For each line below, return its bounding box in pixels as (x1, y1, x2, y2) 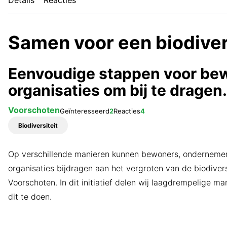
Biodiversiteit (18, 121, 58, 129)
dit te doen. (8, 191, 52, 202)
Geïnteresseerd (59, 106, 109, 115)
